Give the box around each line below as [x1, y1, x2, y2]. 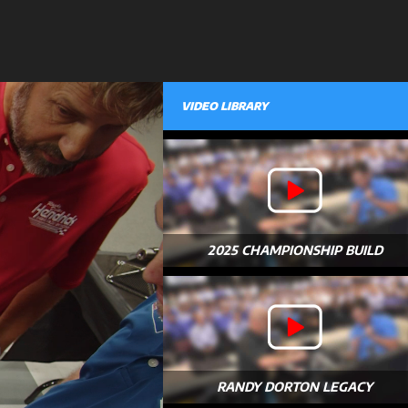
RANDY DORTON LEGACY [217, 379, 373, 394]
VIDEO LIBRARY [181, 99, 269, 113]
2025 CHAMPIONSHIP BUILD [207, 242, 382, 258]
